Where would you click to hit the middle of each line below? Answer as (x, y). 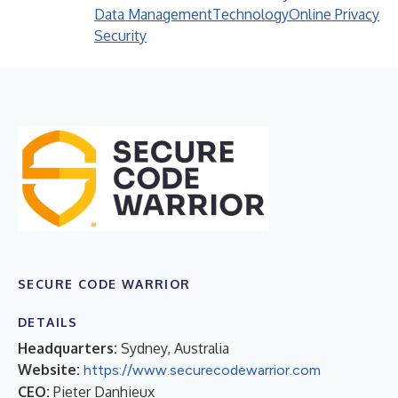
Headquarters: (68, 348)
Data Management (153, 14)
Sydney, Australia (175, 348)
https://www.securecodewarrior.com (202, 370)
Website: (49, 369)
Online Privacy (334, 14)
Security (120, 36)
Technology (251, 14)
